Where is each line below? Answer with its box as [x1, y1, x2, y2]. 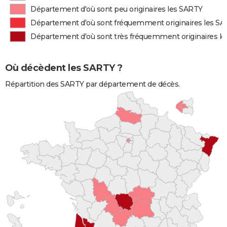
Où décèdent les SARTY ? [5, 62, 123, 73]
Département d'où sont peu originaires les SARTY [30, 5, 203, 14]
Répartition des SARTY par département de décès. [5, 80, 180, 89]
